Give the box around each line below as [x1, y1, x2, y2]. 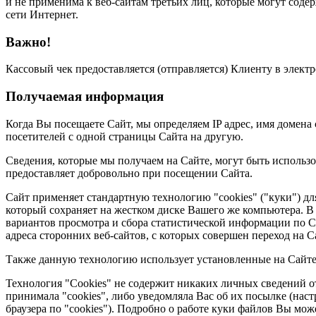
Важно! [6, 34, 51, 49]
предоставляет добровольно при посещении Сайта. [6, 166, 253, 179]
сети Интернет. [6, 8, 78, 20]
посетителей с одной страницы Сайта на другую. [6, 130, 243, 142]
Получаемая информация [6, 88, 164, 104]
